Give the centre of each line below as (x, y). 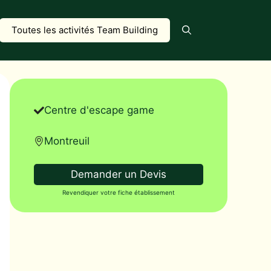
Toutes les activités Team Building (85, 30)
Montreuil (67, 141)
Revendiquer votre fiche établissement (119, 192)
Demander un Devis (119, 174)
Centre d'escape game (99, 110)
